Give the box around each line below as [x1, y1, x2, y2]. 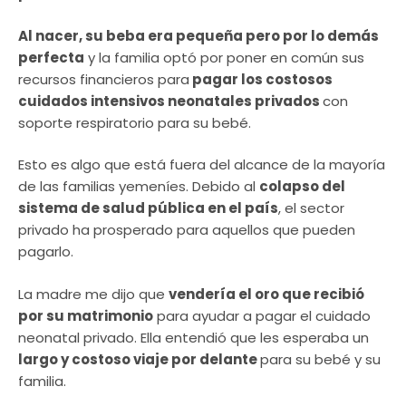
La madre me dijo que [18, 284, 169, 304]
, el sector [278, 198, 344, 218]
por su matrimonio [18, 305, 153, 325]
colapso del [259, 177, 345, 197]
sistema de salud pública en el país [18, 198, 278, 218]
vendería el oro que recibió [169, 284, 364, 304]
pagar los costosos [189, 69, 333, 89]
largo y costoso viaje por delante [18, 349, 260, 369]
